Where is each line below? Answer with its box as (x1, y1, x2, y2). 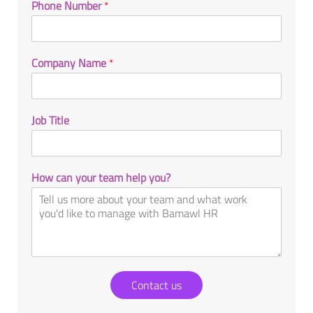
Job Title (31, 112, 69, 129)
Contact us (131, 277, 182, 294)
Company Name (31, 54, 109, 72)
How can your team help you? (31, 169, 170, 187)
